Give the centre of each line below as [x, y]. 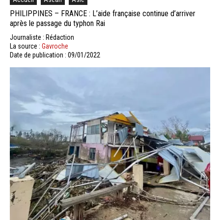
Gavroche [55, 46]
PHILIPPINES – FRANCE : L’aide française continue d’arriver [103, 13]
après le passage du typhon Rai [57, 23]
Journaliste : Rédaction [42, 37]
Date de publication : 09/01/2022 [55, 55]
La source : [26, 46]
